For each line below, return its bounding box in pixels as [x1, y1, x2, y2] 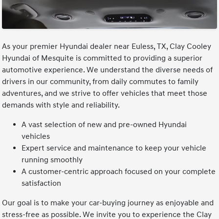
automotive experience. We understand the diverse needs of [2, 65, 213, 75]
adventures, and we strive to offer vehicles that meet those [2, 88, 208, 98]
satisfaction [22, 178, 62, 188]
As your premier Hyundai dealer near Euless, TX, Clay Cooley [2, 41, 212, 51]
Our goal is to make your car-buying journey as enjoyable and [2, 197, 214, 208]
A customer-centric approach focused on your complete [22, 166, 216, 176]
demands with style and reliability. [2, 100, 120, 110]
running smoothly [22, 154, 83, 165]
